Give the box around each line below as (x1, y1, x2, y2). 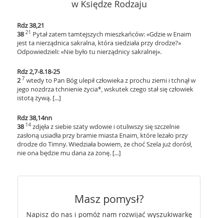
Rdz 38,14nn (17, 113, 52, 122)
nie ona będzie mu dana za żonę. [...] (17, 148, 121, 157)
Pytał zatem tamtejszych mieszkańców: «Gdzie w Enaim (33, 30, 191, 38)
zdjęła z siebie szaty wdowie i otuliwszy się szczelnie (33, 122, 180, 131)
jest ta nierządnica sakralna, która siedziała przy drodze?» (17, 38, 181, 47)
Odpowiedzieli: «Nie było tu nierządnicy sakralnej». (17, 47, 162, 56)
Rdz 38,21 (17, 21, 44, 30)
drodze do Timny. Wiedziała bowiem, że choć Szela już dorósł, (17, 140, 192, 148)
